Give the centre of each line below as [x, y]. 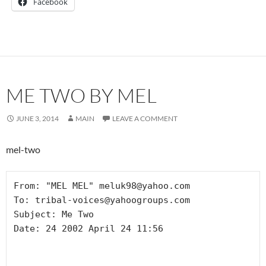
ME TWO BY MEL [81, 95]
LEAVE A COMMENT [145, 118]
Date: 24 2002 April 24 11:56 [88, 228]
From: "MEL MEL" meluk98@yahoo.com [102, 186]
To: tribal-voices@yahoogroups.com [102, 200]
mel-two [23, 149]
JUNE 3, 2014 [37, 118]
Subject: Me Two [54, 214]
